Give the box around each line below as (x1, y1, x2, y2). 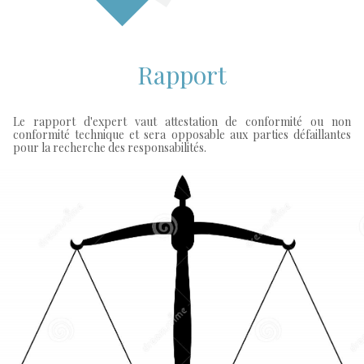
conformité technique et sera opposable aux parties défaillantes (13, 127, 351, 142)
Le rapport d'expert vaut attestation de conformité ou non (13, 114, 351, 129)
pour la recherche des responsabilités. (13, 140, 206, 155)
